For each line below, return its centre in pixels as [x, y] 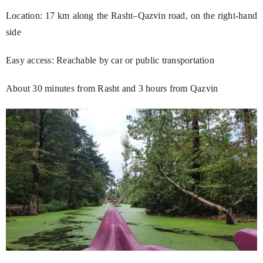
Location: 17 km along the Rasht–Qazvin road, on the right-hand [131, 16]
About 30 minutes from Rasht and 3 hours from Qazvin [112, 89]
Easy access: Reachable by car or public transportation [110, 60]
